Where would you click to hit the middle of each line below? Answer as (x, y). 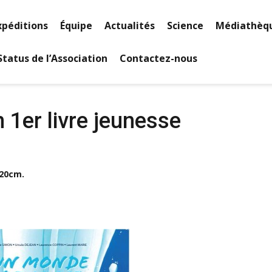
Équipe (76, 25)
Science (185, 25)
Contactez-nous (158, 58)
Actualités (130, 25)
